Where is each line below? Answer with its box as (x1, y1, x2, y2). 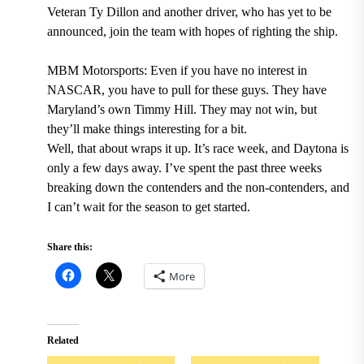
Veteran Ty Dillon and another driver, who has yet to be (46, 4, 331, 19)
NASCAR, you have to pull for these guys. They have (46, 82, 327, 97)
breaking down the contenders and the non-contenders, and (46, 180, 349, 194)
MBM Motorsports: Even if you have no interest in (46, 63, 307, 77)
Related (46, 334, 79, 346)
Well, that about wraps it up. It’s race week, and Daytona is (46, 141, 349, 155)
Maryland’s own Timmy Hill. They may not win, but (46, 102, 317, 116)
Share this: (46, 240, 93, 253)
